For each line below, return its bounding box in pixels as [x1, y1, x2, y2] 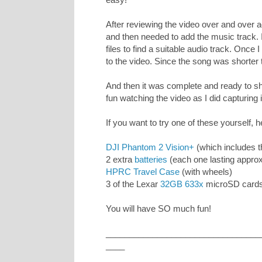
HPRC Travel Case [106, 167, 180, 177]
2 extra [106, 154, 135, 165]
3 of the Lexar [106, 179, 160, 189]
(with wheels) [180, 167, 232, 177]
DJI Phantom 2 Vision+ [106, 142, 194, 153]
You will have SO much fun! [106, 204, 211, 214]
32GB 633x [160, 179, 204, 189]
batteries [135, 154, 167, 165]
